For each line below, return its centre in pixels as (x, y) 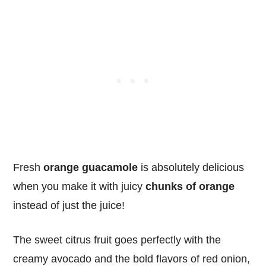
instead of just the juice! (69, 206)
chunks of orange (190, 187)
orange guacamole (91, 168)
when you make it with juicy (80, 187)
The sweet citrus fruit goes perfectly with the (117, 240)
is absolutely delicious (191, 168)
